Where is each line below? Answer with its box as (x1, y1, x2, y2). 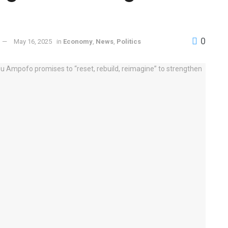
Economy (63, 37, 93, 45)
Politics (117, 37, 141, 45)
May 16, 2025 (14, 37, 52, 45)
